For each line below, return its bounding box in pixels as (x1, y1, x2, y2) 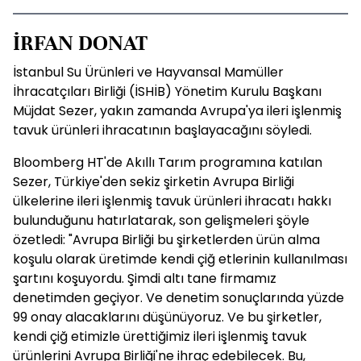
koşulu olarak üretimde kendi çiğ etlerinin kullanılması (13, 250, 347, 268)
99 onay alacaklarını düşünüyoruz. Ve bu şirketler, (13, 308, 322, 326)
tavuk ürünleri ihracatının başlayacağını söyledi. (13, 121, 312, 139)
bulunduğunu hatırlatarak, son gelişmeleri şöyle (13, 211, 309, 230)
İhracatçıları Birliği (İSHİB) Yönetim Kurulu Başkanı (13, 82, 322, 101)
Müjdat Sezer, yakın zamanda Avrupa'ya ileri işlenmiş (13, 102, 342, 120)
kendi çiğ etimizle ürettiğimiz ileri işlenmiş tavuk (13, 327, 307, 346)
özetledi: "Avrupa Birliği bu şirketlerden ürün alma (13, 230, 320, 249)
